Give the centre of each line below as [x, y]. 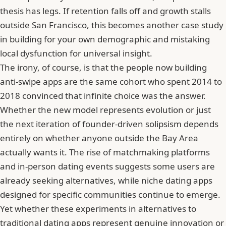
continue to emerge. [178, 194]
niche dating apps [177, 180]
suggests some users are [164, 166]
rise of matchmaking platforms [148, 152]
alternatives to [167, 208]
